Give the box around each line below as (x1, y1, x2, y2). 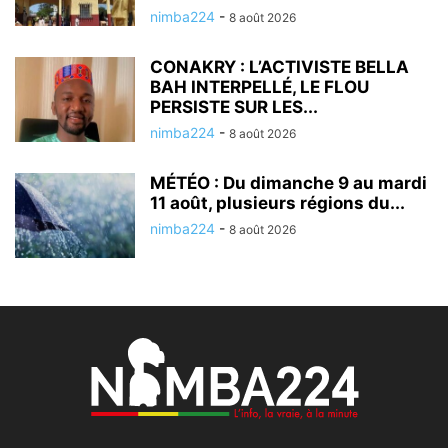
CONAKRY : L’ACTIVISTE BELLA (150, 57, 409, 78)
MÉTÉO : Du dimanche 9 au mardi (150, 173, 427, 194)
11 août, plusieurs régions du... (150, 193, 405, 214)
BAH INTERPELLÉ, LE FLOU (150, 77, 369, 98)
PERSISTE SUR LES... (150, 97, 318, 118)
